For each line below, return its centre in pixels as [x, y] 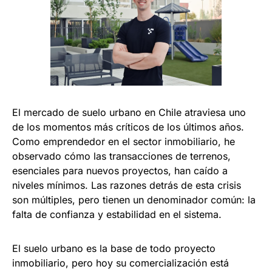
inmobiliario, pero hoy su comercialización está [121, 263]
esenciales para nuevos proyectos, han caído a [120, 171]
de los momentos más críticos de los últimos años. [128, 127]
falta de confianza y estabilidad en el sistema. [117, 215]
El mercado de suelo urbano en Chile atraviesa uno [129, 113]
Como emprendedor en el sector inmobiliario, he [124, 142]
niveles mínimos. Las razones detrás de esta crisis [127, 185]
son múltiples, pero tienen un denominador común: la [134, 200]
